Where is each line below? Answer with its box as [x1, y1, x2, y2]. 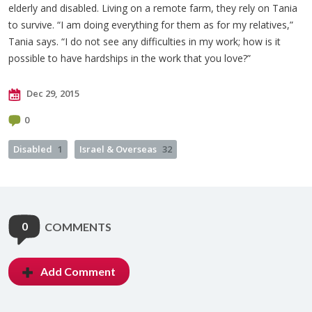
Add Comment [40, 265, 116, 278]
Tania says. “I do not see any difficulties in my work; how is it [8, 35, 281, 48]
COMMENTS [45, 220, 111, 233]
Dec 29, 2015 [24, 87, 79, 100]
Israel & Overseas [79, 143, 157, 155]
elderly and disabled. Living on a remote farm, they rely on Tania [8, 1, 297, 15]
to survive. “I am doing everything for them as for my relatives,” [8, 18, 293, 31]
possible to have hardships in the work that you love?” [8, 52, 251, 65]
